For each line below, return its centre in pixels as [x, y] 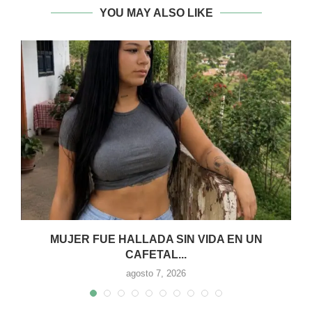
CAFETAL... [156, 255]
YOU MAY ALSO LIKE [156, 13]
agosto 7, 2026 [156, 274]
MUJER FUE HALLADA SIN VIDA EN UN [156, 240]
